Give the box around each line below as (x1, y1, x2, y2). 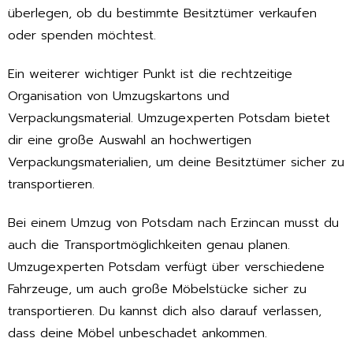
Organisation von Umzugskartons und (8, 87, 229, 106)
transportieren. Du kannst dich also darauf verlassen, (8, 301, 321, 321)
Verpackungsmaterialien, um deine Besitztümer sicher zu (8, 153, 344, 173)
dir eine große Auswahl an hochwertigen (8, 131, 251, 150)
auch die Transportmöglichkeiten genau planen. (8, 235, 290, 255)
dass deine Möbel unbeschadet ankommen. (8, 323, 267, 343)
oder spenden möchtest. (8, 26, 156, 46)
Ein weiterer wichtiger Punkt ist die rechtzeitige (8, 65, 292, 84)
